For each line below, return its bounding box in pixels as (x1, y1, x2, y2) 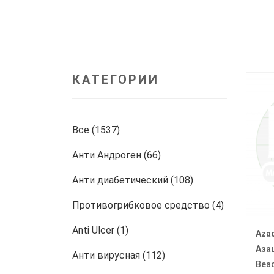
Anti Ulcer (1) (72, 224, 131, 236)
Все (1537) (72, 124, 122, 136)
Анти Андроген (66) (72, 149, 163, 161)
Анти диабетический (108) (72, 174, 196, 186)
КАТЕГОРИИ (72, 72, 159, 87)
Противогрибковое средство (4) (72, 199, 226, 211)
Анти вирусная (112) (72, 249, 168, 261)
